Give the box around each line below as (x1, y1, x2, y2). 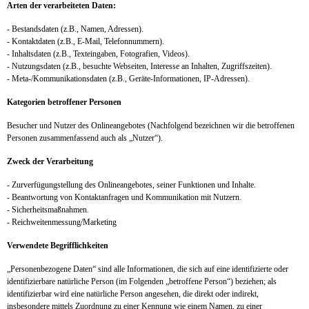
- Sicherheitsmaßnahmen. (7, 205, 89, 215)
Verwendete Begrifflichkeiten (7, 241, 110, 250)
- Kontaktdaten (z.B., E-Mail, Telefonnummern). (7, 37, 164, 46)
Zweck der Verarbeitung (7, 157, 93, 166)
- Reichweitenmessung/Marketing (7, 217, 119, 227)
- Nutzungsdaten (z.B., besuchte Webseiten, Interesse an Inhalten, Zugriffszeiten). (7, 61, 272, 71)
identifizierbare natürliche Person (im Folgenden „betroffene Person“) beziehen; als (7, 277, 277, 286)
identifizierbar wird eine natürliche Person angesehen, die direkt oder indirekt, (7, 289, 259, 299)
